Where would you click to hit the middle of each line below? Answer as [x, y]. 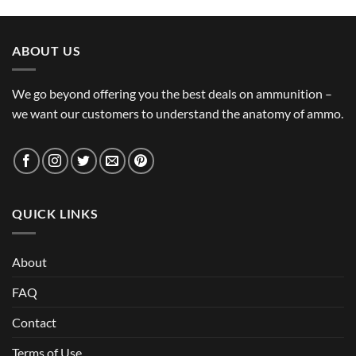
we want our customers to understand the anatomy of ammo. [178, 114]
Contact [34, 322]
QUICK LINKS [55, 214]
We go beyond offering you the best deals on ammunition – [172, 94]
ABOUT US [46, 50]
